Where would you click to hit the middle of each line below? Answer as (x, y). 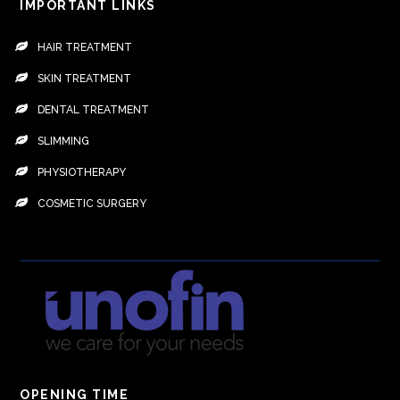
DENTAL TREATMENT (94, 109)
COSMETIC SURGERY (92, 203)
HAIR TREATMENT (85, 47)
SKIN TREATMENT (85, 78)
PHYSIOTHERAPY (82, 172)
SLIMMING (64, 141)
